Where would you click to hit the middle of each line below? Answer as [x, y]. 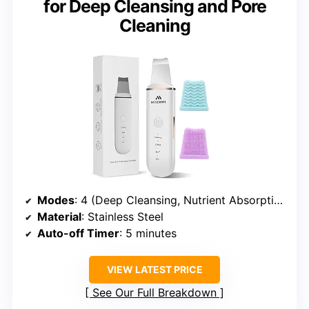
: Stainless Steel [122, 217]
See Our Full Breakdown [154, 293]
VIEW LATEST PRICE [154, 270]
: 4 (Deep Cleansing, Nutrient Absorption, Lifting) [174, 200]
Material [59, 217]
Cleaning [154, 26]
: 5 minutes [148, 233]
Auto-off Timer [78, 233]
